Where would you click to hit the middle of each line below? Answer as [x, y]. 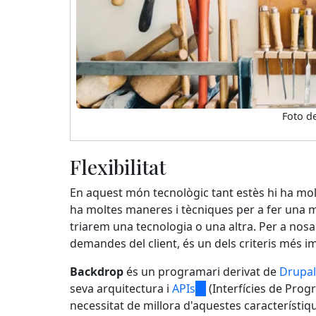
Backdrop [97, 271]
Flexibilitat [118, 166]
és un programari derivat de [201, 271]
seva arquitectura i [121, 288]
